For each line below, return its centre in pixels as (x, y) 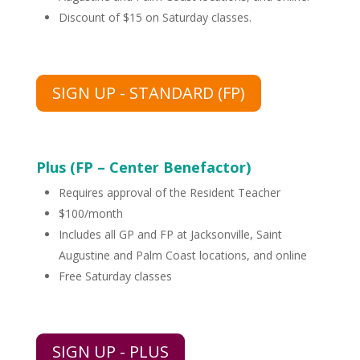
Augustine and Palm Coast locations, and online (182, 256)
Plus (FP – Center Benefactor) (143, 168)
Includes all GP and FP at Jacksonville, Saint (170, 235)
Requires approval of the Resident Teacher (169, 193)
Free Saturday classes (115, 276)
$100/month (90, 214)
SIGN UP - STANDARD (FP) (148, 93)
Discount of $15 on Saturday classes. (155, 18)
